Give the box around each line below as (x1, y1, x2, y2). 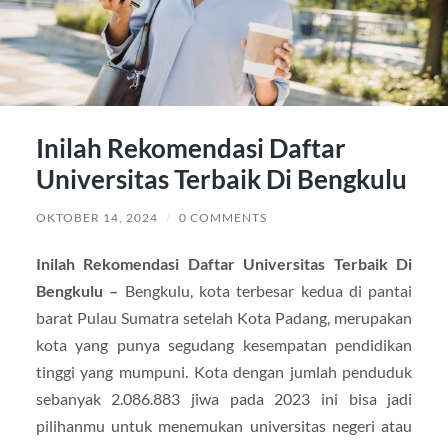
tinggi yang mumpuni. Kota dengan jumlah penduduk (35, 361, 413, 381)
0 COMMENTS (178, 209, 267, 225)
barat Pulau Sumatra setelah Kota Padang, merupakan (35, 307, 413, 327)
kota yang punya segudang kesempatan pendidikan (35, 334, 413, 354)
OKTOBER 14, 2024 (35, 209, 158, 225)
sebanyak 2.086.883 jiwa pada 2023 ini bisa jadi (35, 388, 413, 408)
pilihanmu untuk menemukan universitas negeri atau (35, 415, 413, 435)
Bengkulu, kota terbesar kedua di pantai (124, 280, 413, 300)
